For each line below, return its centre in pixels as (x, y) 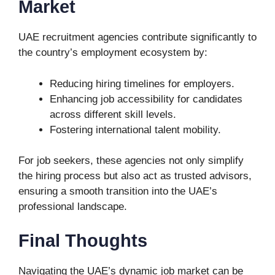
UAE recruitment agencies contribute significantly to (137, 37)
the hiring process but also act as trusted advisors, (135, 176)
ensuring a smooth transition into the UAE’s (118, 191)
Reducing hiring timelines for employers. (142, 83)
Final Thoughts (83, 240)
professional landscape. (73, 207)
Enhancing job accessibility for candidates (146, 99)
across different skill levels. (113, 114)
